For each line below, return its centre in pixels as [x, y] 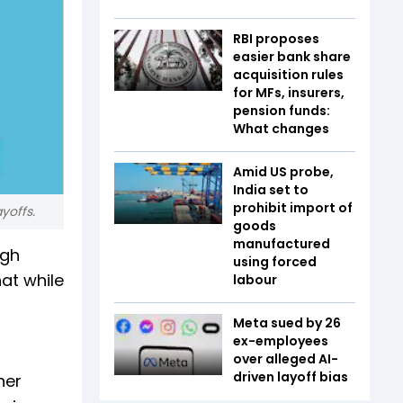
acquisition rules [288, 75]
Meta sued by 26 [287, 323]
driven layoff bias [291, 377]
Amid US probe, [283, 172]
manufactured [282, 244]
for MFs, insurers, [289, 93]
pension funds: [282, 111]
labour [255, 280]
